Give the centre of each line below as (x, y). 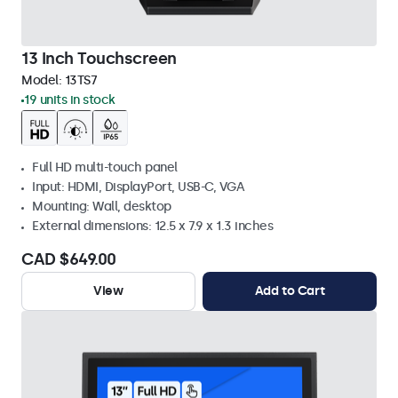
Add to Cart (290, 291)
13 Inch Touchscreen (99, 59)
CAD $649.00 (69, 259)
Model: (43, 80)
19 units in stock (70, 100)
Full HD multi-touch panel (105, 167)
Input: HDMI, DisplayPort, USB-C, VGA (138, 187)
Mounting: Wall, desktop (102, 207)
